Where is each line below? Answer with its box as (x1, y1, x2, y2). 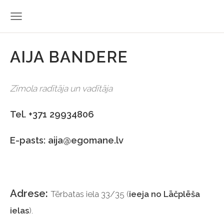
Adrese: (10, 187, 50, 200)
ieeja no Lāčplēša (129, 189, 200, 199)
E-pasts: (10, 135, 48, 146)
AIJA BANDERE (10, 48, 128, 66)
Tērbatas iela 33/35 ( (50, 189, 129, 199)
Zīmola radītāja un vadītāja (10, 83, 114, 93)
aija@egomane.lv (48, 135, 123, 146)
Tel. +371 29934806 (10, 108, 94, 119)
